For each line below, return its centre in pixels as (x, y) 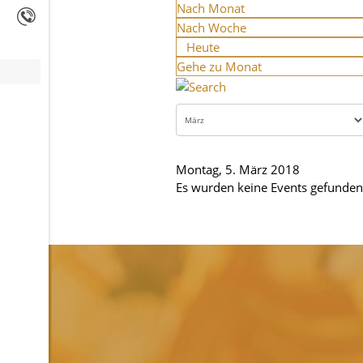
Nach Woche (211, 28)
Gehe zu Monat (219, 66)
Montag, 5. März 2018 (238, 169)
